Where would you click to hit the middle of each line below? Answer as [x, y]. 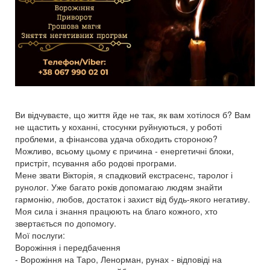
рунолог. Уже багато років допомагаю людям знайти [119, 187]
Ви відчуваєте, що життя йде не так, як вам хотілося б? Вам [133, 115]
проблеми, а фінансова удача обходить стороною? [116, 139]
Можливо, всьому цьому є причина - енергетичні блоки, [124, 151]
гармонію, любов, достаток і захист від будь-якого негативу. [133, 199]
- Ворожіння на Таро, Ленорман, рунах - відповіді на [118, 259]
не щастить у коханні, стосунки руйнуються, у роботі [118, 127]
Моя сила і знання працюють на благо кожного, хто [116, 211]
